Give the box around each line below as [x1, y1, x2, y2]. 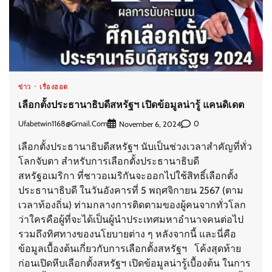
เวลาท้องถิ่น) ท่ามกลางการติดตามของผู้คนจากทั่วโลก [18, 199, 246, 211]
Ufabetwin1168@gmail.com [18, 119, 107, 129]
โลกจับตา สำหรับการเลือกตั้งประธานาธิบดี [18, 155, 199, 167]
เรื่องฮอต [39, 83, 68, 92]
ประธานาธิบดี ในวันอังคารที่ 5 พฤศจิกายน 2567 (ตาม [18, 184, 243, 196]
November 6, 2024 [119, 119, 181, 129]
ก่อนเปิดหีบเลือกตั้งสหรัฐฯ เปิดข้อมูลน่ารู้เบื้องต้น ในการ [18, 257, 251, 269]
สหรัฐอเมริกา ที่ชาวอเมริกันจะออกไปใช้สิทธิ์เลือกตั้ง [18, 169, 238, 182]
